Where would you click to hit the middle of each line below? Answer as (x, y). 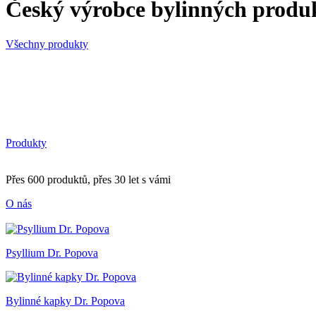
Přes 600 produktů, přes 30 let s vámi (88, 179)
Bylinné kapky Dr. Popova (65, 300)
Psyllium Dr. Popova (52, 253)
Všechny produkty (47, 44)
